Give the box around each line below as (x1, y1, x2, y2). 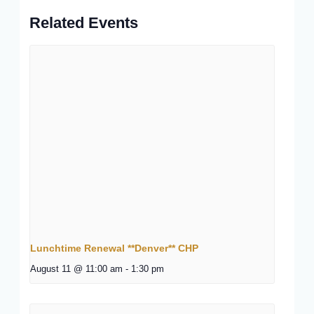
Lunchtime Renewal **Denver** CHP (29, 242, 198, 254)
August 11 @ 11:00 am (29, 264, 123, 274)
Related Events (29, 14, 138, 32)
